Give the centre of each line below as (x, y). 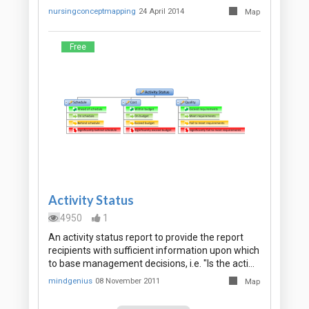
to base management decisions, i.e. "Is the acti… (151, 263)
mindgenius (70, 281)
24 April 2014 (162, 11)
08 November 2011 (128, 281)
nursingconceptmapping (92, 11)
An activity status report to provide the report (146, 237)
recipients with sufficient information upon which (154, 250)
